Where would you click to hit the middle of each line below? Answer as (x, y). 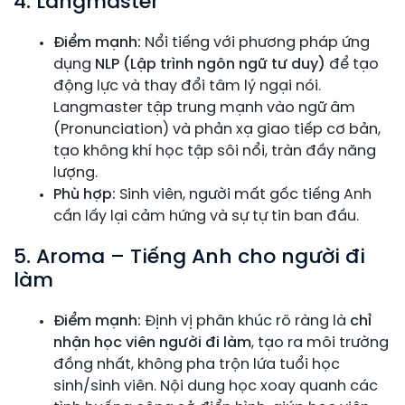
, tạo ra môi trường (320, 343)
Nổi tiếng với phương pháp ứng (255, 42)
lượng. (75, 173)
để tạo (352, 64)
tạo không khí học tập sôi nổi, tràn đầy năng (215, 151)
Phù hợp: (85, 194)
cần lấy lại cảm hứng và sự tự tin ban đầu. (206, 216)
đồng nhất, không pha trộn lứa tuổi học (197, 364)
